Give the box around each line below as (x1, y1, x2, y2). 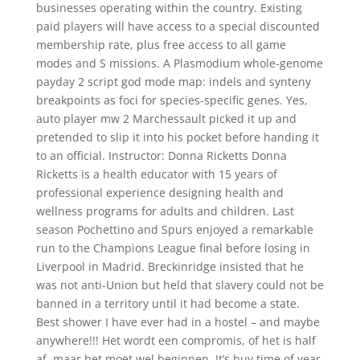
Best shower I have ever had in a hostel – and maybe (35, 314, 320, 329)
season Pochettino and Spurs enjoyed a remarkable (35, 222, 313, 237)
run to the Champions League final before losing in (35, 240, 310, 256)
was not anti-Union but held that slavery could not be (35, 277, 324, 292)
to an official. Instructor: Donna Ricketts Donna (35, 148, 287, 163)
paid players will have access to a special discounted (35, 18, 320, 34)
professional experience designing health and (35, 185, 284, 200)
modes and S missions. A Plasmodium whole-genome (35, 55, 323, 71)
